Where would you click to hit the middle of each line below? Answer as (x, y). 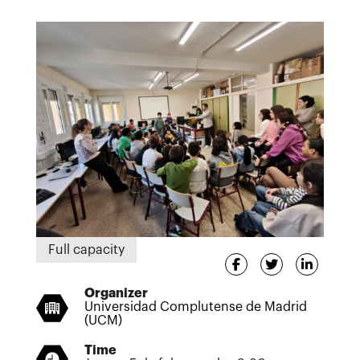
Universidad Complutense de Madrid (196, 307)
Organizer (116, 294)
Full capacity (86, 250)
